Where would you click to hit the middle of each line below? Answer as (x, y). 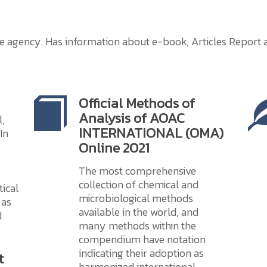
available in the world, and (139, 212)
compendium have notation (142, 239)
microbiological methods (136, 198)
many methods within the (138, 226)
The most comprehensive (138, 171)
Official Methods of (137, 103)
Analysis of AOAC (132, 118)
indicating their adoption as (142, 253)
